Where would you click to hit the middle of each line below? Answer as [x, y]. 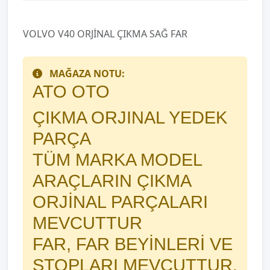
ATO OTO [71, 92]
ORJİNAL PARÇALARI [120, 202]
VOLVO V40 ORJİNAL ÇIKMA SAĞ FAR [105, 34]
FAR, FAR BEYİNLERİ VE [133, 244]
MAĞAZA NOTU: [87, 74]
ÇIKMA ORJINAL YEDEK [130, 118]
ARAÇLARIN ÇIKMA [111, 181]
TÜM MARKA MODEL [117, 160]
